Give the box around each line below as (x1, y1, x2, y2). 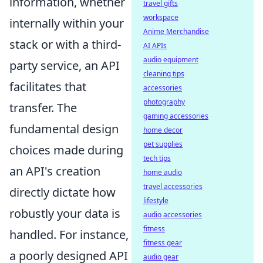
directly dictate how (9, 184, 116, 200)
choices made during (9, 142, 123, 158)
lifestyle (143, 195, 168, 205)
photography (143, 97, 185, 107)
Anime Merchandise (143, 26, 209, 36)
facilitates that (9, 79, 86, 95)
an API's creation (9, 163, 100, 179)
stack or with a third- (9, 36, 121, 52)
